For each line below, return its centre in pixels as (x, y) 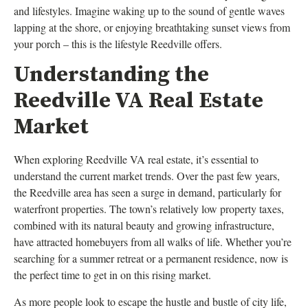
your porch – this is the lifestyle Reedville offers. (118, 44)
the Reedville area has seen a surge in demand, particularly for (147, 192)
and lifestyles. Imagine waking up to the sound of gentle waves (149, 11)
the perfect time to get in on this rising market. (112, 275)
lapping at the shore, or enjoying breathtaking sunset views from (152, 27)
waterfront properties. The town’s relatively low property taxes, (149, 209)
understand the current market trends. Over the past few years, (147, 176)
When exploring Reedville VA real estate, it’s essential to (136, 159)
